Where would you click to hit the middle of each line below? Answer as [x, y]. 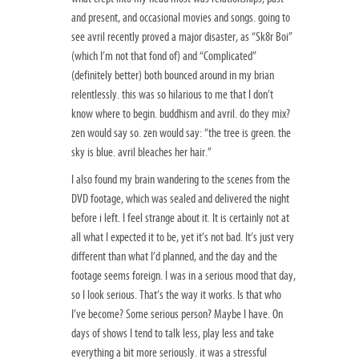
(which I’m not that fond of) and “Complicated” [164, 56]
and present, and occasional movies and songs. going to [181, 18]
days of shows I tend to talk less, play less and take [173, 334]
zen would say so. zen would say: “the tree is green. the [181, 133]
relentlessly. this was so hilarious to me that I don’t [172, 95]
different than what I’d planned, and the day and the [174, 257]
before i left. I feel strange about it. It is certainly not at [180, 218]
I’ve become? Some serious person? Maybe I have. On [177, 315]
